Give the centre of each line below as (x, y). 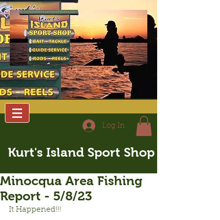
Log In (113, 126)
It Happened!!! (35, 209)
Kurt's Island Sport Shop (81, 152)
